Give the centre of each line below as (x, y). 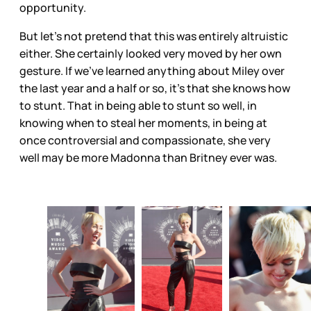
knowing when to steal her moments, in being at (143, 123)
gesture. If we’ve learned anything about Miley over (152, 71)
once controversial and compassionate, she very (145, 141)
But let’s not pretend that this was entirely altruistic (154, 36)
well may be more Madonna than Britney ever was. (148, 158)
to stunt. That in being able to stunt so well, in (138, 106)
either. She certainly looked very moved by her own (151, 54)
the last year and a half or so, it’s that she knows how (155, 89)
